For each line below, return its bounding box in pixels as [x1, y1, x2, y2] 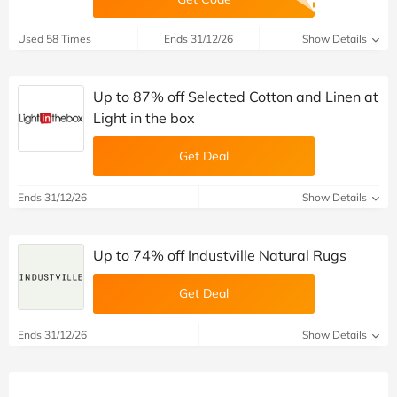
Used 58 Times [18, 32, 91, 46]
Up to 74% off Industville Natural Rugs [93, 246, 346, 265]
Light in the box [93, 109, 195, 128]
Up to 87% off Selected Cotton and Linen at [93, 88, 378, 106]
